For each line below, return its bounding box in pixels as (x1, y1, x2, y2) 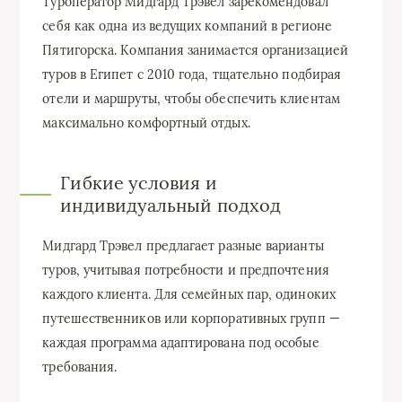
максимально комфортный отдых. (42, 114, 250, 131)
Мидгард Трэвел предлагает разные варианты (42, 237, 324, 254)
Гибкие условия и (60, 170, 217, 194)
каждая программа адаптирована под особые (42, 334, 319, 351)
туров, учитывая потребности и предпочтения (42, 261, 329, 278)
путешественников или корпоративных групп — (42, 310, 340, 327)
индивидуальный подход (60, 193, 282, 216)
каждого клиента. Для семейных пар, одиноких (42, 285, 336, 302)
